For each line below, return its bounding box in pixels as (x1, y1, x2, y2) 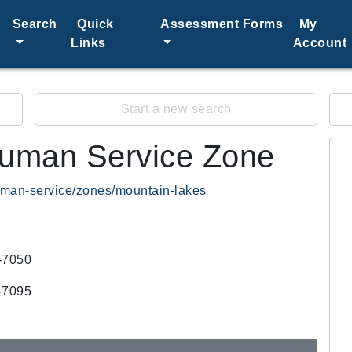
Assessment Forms (160, 17, 284, 31)
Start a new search (120, 102, 232, 115)
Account (292, 36, 347, 49)
